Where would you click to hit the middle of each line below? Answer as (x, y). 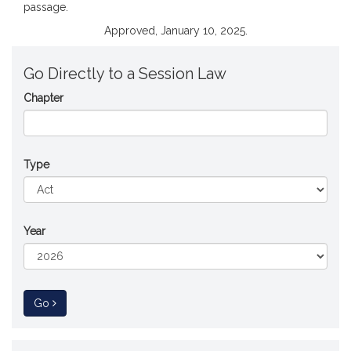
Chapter (43, 98)
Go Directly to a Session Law (125, 74)
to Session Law (90, 302)
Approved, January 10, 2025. (175, 31)
